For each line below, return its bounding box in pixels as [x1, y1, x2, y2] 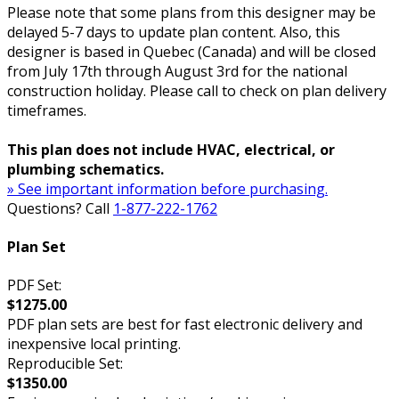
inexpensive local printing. [7, 334, 181, 354]
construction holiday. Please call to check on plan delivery [7, 80, 387, 101]
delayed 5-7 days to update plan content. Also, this [7, 21, 340, 42]
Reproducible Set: [7, 354, 123, 374]
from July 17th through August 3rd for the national [7, 61, 347, 81]
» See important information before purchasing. [7, 178, 328, 199]
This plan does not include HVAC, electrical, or [7, 139, 335, 159]
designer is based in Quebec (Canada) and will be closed [7, 41, 376, 61]
